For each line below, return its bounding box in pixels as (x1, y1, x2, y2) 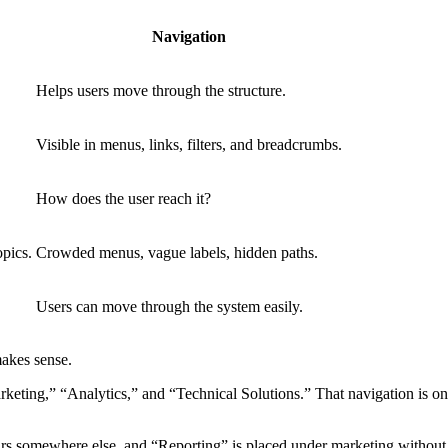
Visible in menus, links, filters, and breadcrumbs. (36, 135, 342, 153)
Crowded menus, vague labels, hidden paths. (36, 243, 318, 261)
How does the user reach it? (36, 189, 211, 207)
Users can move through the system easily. (36, 297, 303, 315)
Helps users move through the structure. (36, 81, 286, 99)
